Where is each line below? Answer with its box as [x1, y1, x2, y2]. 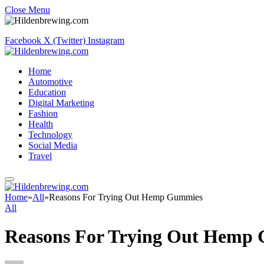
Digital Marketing [28, 98, 94, 108]
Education [28, 87, 66, 97]
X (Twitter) [44, 35, 85, 45]
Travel [28, 151, 52, 161]
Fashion [28, 108, 58, 118]
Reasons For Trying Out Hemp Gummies [49, 192, 203, 202]
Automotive [28, 77, 72, 87]
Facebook [5, 35, 41, 45]
